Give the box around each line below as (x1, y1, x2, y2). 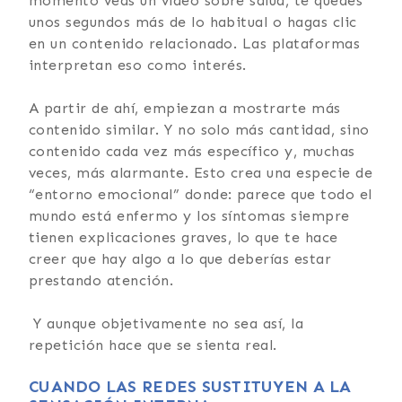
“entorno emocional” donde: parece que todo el (29, 185, 372, 203)
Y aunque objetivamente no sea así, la (29, 314, 304, 332)
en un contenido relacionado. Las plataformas (29, 34, 361, 52)
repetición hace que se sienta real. (29, 336, 277, 354)
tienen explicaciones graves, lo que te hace (29, 228, 338, 246)
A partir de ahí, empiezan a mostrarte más (29, 99, 341, 117)
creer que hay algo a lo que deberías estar (29, 249, 332, 267)
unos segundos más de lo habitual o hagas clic (29, 13, 357, 31)
